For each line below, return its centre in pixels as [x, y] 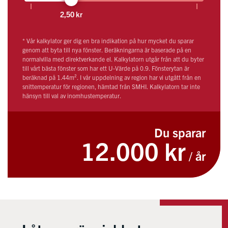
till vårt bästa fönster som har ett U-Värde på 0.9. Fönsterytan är [106, 68]
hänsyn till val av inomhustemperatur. [72, 96]
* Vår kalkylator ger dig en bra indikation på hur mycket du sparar [108, 41]
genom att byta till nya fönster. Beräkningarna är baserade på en [107, 50]
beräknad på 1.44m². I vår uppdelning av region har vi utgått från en [111, 77]
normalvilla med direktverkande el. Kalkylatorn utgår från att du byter [113, 59]
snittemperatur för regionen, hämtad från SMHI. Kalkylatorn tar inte [111, 87]
